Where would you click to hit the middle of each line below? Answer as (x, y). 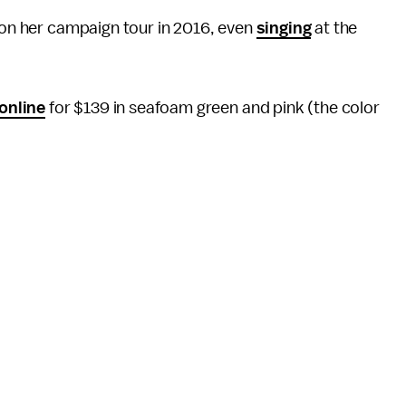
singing (284, 28)
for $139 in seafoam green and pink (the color (213, 107)
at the (334, 28)
